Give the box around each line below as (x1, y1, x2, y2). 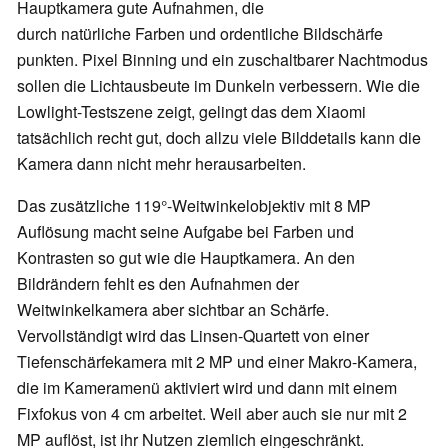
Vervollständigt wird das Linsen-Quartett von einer (17, 324, 369, 348)
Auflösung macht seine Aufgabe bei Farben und (17, 220, 354, 244)
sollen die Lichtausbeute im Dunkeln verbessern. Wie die (17, 74, 420, 98)
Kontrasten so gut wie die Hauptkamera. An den (17, 246, 355, 270)
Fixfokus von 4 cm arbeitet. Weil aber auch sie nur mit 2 (17, 402, 407, 426)
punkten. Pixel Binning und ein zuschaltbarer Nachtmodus (17, 48, 428, 72)
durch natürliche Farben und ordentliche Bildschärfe (17, 22, 383, 46)
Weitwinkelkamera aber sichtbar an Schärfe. (17, 298, 329, 322)
